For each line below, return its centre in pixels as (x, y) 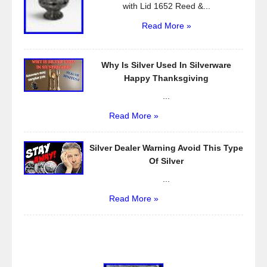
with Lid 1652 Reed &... (166, 6)
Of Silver (166, 161)
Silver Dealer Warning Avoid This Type (166, 148)
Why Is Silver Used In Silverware (166, 65)
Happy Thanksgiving (166, 78)
